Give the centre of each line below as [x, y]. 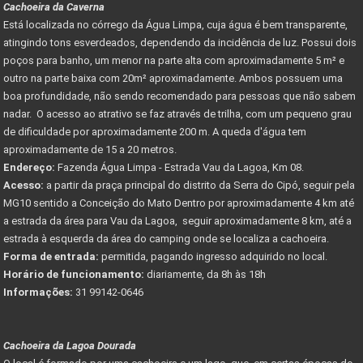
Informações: [38, 292]
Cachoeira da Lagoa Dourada [70, 345]
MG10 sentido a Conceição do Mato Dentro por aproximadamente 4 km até [179, 203]
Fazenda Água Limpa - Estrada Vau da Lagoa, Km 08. [179, 167]
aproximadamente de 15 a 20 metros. [91, 149]
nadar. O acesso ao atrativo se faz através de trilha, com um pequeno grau [177, 113]
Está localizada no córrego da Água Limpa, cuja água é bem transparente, [175, 24]
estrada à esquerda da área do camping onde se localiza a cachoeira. [167, 238]
